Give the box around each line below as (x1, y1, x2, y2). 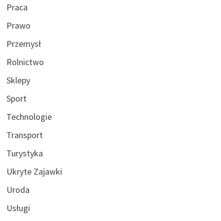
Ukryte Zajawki (6, 165, 62, 177)
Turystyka (6, 147, 43, 159)
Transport (6, 129, 43, 141)
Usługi (6, 202, 30, 214)
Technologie (6, 110, 52, 122)
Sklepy (6, 74, 30, 86)
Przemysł (6, 37, 41, 49)
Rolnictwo (6, 56, 44, 68)
